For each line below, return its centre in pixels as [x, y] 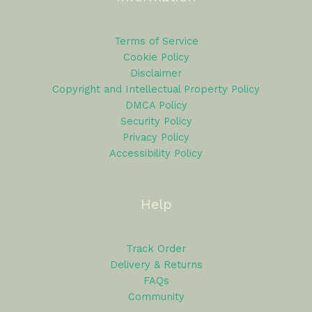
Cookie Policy [156, 57]
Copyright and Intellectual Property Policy [156, 89]
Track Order [156, 249]
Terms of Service [156, 41]
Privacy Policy [156, 137]
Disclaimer [156, 73]
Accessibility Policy [156, 153]
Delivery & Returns [156, 265]
